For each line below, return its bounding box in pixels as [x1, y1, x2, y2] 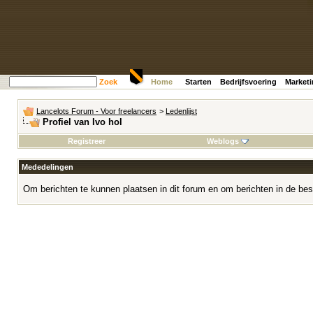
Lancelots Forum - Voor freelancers [36, 107, 156, 115]
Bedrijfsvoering [220, 78, 277, 86]
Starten [185, 78, 212, 86]
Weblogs [206, 137, 239, 145]
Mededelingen [22, 163, 73, 171]
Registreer [67, 137, 105, 145]
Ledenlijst [166, 107, 197, 115]
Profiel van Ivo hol [43, 117, 122, 127]
